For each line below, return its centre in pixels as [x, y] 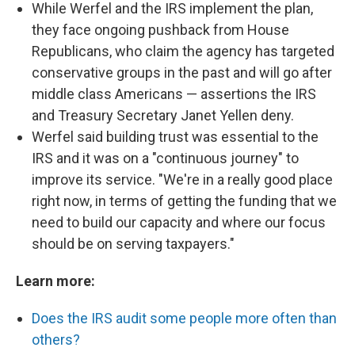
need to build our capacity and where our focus [179, 222]
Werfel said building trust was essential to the [175, 137]
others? [56, 340]
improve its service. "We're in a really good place [182, 179]
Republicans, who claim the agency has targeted [183, 51]
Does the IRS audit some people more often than [184, 318]
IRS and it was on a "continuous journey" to [165, 158]
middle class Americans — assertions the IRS [174, 94]
